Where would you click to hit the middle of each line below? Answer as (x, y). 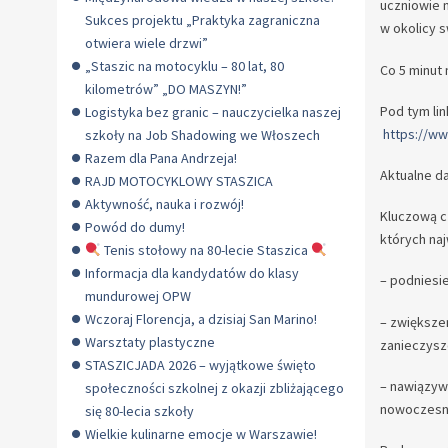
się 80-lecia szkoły (139, 411)
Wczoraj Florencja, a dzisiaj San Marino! (201, 319)
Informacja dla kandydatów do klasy (192, 273)
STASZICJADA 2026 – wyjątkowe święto (200, 365)
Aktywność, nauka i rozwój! (164, 204)
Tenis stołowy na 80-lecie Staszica (205, 250)
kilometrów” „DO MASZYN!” (166, 89)
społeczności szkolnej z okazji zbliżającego (214, 388)
